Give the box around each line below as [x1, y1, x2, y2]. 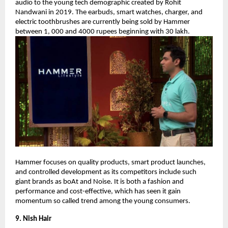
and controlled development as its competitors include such [15, 168, 196, 177]
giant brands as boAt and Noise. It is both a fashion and [15, 178, 184, 186]
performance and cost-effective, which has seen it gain [15, 188, 181, 196]
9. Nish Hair [15, 215, 51, 223]
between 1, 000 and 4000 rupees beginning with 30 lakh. [15, 27, 190, 36]
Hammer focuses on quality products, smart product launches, [15, 159, 206, 167]
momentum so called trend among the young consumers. [15, 197, 190, 206]
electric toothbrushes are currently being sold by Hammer [15, 18, 190, 26]
